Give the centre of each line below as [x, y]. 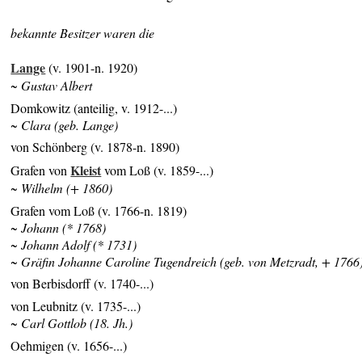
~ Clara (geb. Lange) [65, 124]
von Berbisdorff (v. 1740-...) [82, 284]
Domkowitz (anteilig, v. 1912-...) [94, 107]
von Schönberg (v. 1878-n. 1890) [95, 147]
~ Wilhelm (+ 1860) [62, 188]
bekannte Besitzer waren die [83, 33]
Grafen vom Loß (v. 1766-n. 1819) [99, 210]
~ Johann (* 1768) [59, 227]
